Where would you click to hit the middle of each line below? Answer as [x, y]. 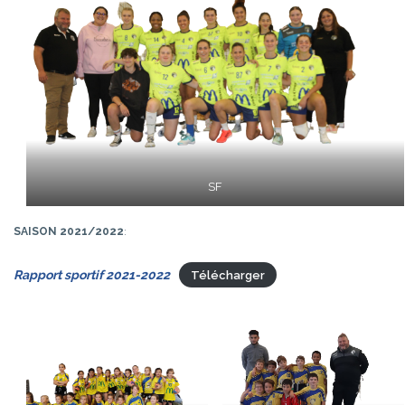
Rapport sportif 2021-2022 [92, 274]
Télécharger [227, 275]
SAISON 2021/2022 [69, 231]
